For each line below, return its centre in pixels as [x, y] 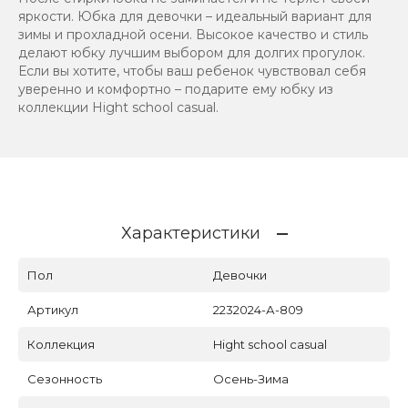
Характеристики [190, 234]
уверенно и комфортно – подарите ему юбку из [176, 90]
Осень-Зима [251, 379]
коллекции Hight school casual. [118, 108]
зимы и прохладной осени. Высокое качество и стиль [193, 35]
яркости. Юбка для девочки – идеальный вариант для [195, 17]
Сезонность [65, 379]
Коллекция [61, 345]
